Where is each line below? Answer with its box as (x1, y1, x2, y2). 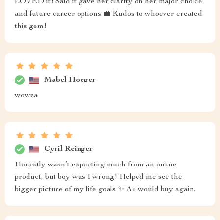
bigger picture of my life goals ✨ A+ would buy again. (15, 186, 195, 193)
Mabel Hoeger (44, 76, 96, 84)
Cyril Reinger (44, 145, 93, 153)
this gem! (15, 23, 47, 30)
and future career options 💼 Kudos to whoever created (15, 10, 202, 18)
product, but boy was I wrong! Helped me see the (15, 173, 182, 181)
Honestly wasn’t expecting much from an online (15, 161, 177, 169)
